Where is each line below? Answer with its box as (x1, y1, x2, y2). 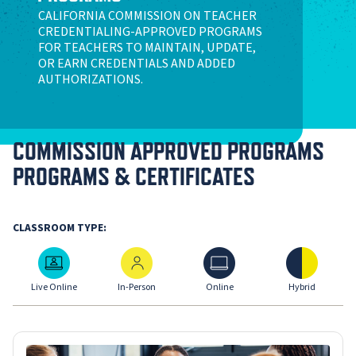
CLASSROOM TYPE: (13, 220, 106, 236)
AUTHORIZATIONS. (38, 71, 143, 89)
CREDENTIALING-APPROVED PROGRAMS (38, 23, 262, 41)
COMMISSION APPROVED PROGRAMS (13, 137, 324, 166)
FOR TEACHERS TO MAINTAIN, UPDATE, (38, 39, 256, 57)
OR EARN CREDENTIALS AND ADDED (38, 55, 235, 73)
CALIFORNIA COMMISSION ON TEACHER (38, 7, 257, 25)
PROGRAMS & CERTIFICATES (13, 162, 255, 192)
